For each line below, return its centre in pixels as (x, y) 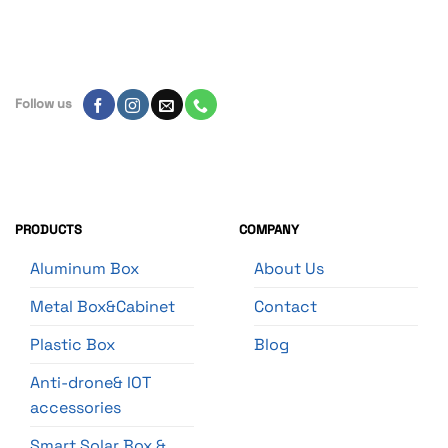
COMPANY (269, 230)
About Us (289, 269)
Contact (285, 307)
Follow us (43, 103)
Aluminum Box (84, 269)
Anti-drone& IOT (90, 383)
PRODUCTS (48, 230)
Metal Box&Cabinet (102, 307)
